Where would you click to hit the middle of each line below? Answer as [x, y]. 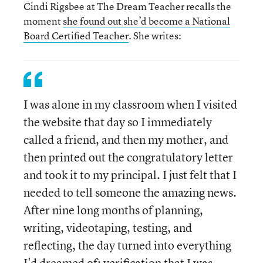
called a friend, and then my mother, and [126, 139]
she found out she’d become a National [146, 21]
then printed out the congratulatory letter [128, 157]
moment [43, 21]
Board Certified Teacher [76, 36]
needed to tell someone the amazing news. [130, 192]
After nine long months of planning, [113, 210]
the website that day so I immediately [118, 122]
